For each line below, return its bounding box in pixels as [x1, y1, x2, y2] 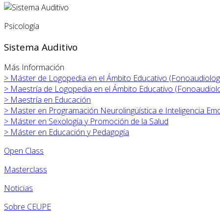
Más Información [4, 62, 64, 73]
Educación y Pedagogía [49, 127, 129, 138]
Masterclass [4, 164, 47, 175]
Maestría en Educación [10, 94, 91, 106]
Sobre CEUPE [4, 201, 51, 213]
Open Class [4, 145, 44, 157]
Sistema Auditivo [4, 40, 78, 53]
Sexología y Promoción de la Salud [49, 116, 168, 127]
